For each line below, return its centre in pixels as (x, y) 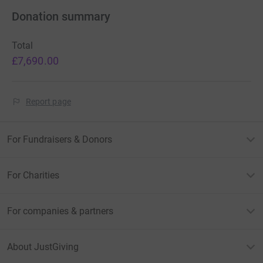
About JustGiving (43, 247)
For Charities (33, 176)
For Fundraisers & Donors (60, 140)
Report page (48, 102)
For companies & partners (60, 211)
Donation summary (61, 17)
